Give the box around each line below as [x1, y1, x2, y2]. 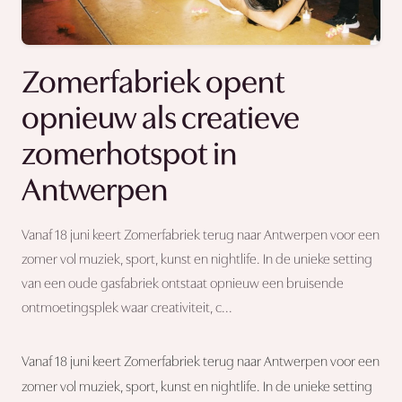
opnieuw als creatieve [22, 103, 300, 136]
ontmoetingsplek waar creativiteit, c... [22, 301, 232, 316]
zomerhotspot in [22, 139, 237, 172]
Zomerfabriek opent [22, 67, 284, 100]
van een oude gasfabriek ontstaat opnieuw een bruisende [22, 276, 344, 292]
